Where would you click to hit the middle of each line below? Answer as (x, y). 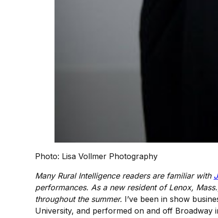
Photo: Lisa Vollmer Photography (96, 156)
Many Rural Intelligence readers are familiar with (124, 175)
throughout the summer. (79, 199)
